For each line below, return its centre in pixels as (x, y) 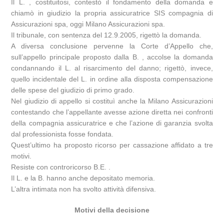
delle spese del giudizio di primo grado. (73, 90)
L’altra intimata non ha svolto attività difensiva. (84, 189)
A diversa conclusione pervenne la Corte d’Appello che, (112, 46)
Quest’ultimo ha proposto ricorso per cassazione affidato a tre (112, 145)
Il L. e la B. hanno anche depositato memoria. (83, 178)
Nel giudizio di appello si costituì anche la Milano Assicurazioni (112, 101)
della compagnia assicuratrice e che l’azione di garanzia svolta (112, 123)
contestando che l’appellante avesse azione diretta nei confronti (112, 112)
